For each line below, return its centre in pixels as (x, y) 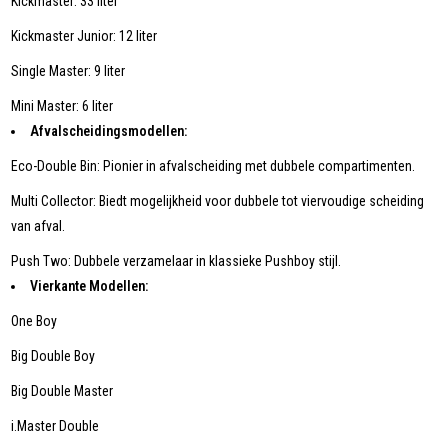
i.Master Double (55, 426)
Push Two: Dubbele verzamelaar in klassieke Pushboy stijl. (176, 261)
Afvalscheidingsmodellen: (109, 131)
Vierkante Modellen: (89, 286)
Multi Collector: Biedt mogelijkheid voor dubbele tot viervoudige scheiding (218, 201)
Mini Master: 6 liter (62, 106)
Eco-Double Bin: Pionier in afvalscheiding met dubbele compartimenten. (213, 166)
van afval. (38, 226)
